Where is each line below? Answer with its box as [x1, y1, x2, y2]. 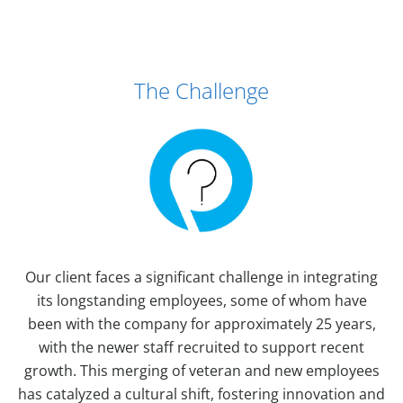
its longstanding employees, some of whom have [36, 290, 367, 310]
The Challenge [134, 76, 269, 105]
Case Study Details [17, 75, 193, 104]
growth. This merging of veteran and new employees [23, 360, 380, 381]
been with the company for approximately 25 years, [27, 313, 376, 334]
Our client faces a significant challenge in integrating [25, 266, 378, 287]
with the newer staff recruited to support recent [39, 336, 364, 357]
